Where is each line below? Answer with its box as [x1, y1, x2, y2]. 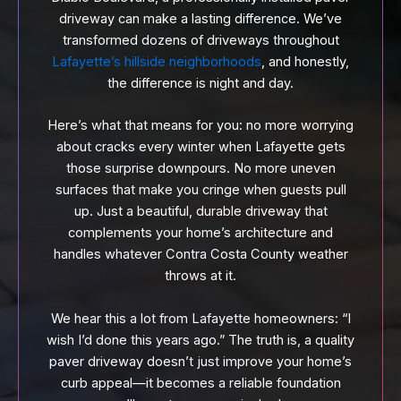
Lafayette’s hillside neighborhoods [52, 53, 261, 70]
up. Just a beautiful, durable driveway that [73, 203, 328, 220]
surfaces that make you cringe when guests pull [55, 182, 346, 199]
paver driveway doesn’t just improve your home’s [49, 353, 352, 370]
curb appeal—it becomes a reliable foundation [60, 374, 341, 391]
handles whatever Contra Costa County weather [53, 246, 348, 263]
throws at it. [165, 268, 236, 285]
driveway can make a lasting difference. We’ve [59, 10, 342, 27]
